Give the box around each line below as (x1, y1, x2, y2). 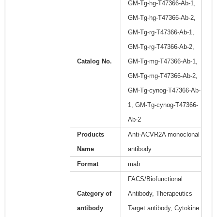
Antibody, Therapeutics (127, 190, 192, 198)
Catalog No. (77, 58, 112, 65)
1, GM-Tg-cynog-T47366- (127, 101, 198, 109)
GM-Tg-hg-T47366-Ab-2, (127, 14, 196, 22)
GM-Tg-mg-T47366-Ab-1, (127, 58, 198, 65)
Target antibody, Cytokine (127, 204, 199, 212)
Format (77, 160, 98, 168)
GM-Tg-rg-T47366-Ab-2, (127, 43, 194, 51)
